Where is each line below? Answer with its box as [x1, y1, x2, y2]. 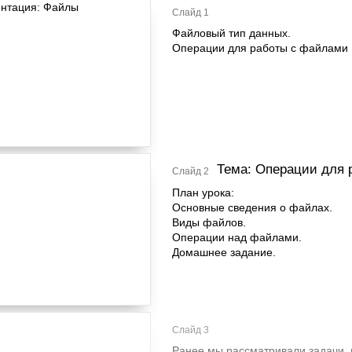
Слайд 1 [172, 7, 209, 18]
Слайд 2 [172, 166, 209, 177]
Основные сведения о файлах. [172, 201, 332, 214]
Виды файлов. [172, 216, 246, 229]
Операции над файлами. [172, 231, 302, 244]
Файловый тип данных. [172, 27, 291, 39]
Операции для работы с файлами [172, 42, 348, 54]
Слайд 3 [172, 324, 209, 335]
